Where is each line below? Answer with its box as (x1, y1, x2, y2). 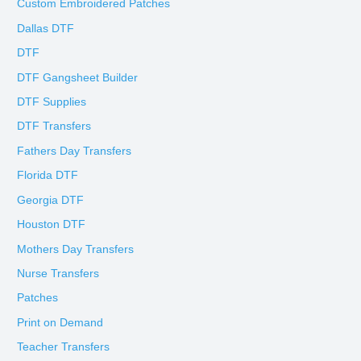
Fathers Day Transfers (17, 144, 132, 157)
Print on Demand (17, 316, 104, 329)
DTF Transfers (17, 120, 92, 133)
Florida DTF (17, 169, 79, 182)
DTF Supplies (17, 96, 87, 109)
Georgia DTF (17, 193, 85, 206)
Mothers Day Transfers (17, 243, 135, 255)
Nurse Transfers (17, 267, 100, 280)
